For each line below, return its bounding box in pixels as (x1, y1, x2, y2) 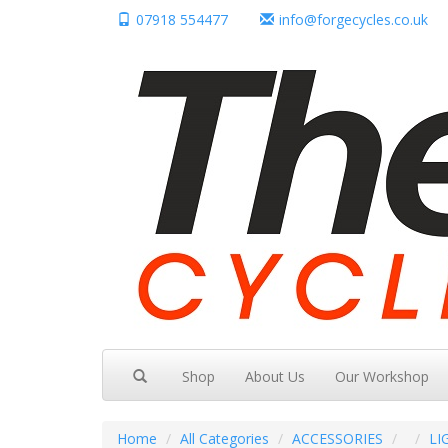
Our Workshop (335, 367, 429, 386)
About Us (245, 367, 305, 386)
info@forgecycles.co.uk (279, 10, 428, 29)
